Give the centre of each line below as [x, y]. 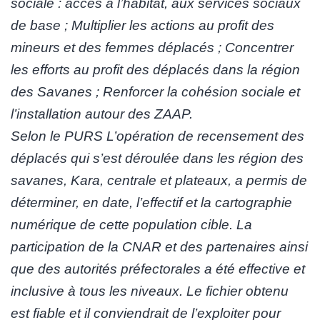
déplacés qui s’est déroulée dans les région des [157, 159]
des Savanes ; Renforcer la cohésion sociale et [155, 92]
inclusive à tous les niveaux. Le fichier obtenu [150, 291]
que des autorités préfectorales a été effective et [158, 269]
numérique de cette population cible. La [131, 225]
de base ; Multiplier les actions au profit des [142, 26]
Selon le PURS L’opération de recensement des [157, 136]
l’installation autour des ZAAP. [102, 114]
